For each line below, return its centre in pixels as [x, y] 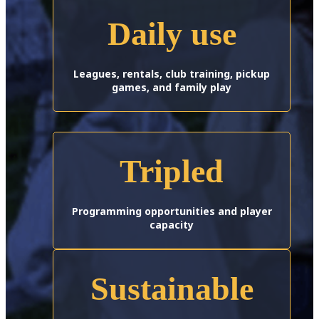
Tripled [172, 172]
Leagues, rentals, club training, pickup [172, 74]
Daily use [172, 34]
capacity [172, 225]
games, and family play [172, 88]
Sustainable [172, 289]
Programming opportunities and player [172, 211]
